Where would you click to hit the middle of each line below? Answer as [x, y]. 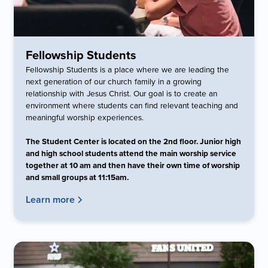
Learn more [51, 199]
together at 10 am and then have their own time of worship [133, 165]
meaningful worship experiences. [85, 117]
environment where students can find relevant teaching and [132, 105]
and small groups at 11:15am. [77, 177]
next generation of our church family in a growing [114, 81]
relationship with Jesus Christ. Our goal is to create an [122, 93]
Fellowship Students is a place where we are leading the [128, 69]
